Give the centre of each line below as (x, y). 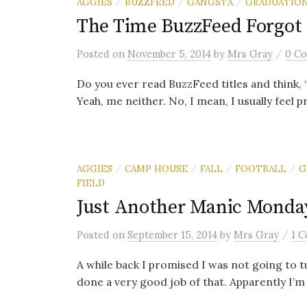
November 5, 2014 (169, 54)
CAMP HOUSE (156, 169)
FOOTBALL (261, 169)
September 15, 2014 (172, 235)
